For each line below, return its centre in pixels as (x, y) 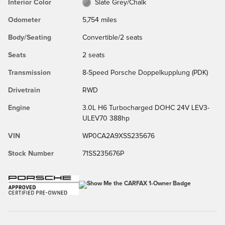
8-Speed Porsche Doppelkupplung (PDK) (145, 73)
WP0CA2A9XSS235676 (118, 136)
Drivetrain (24, 90)
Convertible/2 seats (112, 37)
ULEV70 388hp (106, 118)
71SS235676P (103, 153)
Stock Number (31, 153)
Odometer (24, 20)
